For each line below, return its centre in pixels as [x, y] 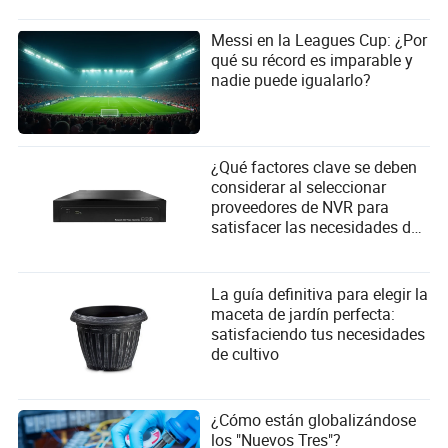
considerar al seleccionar [299, 187]
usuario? [242, 247]
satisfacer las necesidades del [317, 227]
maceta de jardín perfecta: [303, 313]
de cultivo [245, 353]
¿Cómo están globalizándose [314, 420]
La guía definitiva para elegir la [320, 293]
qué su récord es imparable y [312, 60]
